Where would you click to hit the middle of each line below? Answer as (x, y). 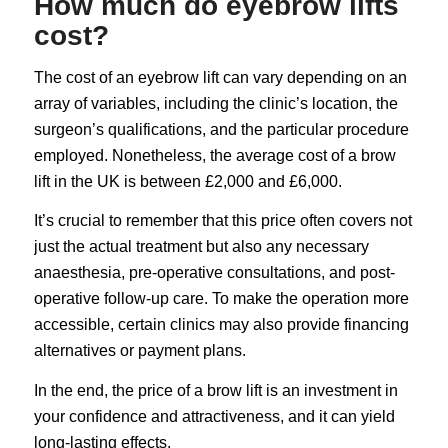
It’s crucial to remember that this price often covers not (222, 221)
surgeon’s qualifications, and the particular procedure (221, 129)
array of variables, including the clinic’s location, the (215, 103)
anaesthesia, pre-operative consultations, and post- (214, 273)
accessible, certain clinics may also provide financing (221, 325)
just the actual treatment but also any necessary (201, 247)
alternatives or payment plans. (139, 351)
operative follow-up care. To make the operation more (221, 299)
